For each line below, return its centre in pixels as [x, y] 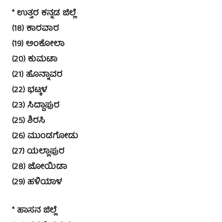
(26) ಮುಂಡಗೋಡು [45, 136]
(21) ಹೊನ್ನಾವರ [37, 75]
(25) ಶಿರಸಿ [28, 121]
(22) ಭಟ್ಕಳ [29, 90]
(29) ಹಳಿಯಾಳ [37, 182]
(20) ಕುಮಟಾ [35, 59]
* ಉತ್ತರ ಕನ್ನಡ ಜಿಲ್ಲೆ [44, 13]
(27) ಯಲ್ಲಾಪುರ [38, 152]
